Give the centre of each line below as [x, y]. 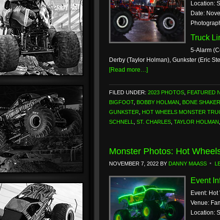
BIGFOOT [121, 102]
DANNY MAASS [188, 164]
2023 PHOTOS [166, 92]
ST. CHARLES [154, 122]
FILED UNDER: [128, 92]
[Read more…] [128, 70]
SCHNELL [121, 122]
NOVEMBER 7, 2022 [134, 164]
